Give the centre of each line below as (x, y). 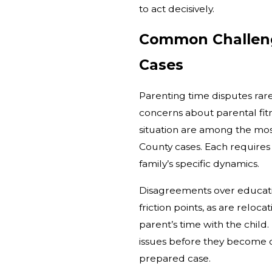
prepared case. (175, 258)
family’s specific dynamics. (199, 163)
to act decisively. (177, 8)
